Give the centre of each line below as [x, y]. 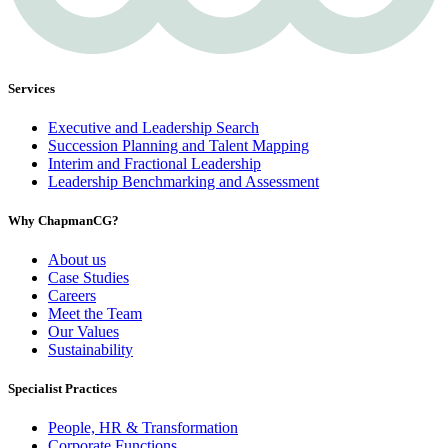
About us [77, 260]
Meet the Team [95, 314]
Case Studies [88, 278]
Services [31, 88]
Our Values [83, 332]
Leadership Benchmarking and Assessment [183, 181]
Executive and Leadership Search [153, 127]
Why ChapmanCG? [63, 220]
